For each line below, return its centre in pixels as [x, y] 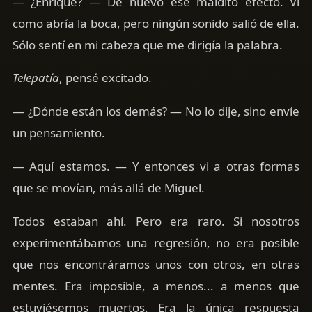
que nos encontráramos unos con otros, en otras [156, 265]
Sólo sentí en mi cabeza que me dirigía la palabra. [147, 45]
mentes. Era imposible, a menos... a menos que [156, 286]
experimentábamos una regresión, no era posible [156, 243]
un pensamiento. [58, 133]
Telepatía [36, 78]
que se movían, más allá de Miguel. [108, 188]
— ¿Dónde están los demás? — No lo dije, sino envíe [156, 111]
